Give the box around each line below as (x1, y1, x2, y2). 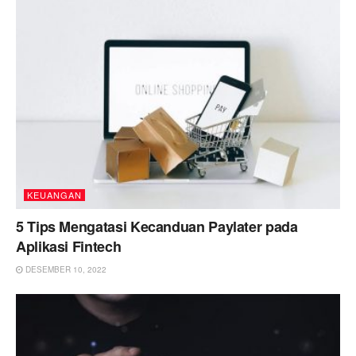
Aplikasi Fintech (16, 235, 122, 257)
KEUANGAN (27, 188, 82, 201)
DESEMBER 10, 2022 (23, 263, 106, 275)
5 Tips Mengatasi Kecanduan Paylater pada (16, 215, 298, 237)
